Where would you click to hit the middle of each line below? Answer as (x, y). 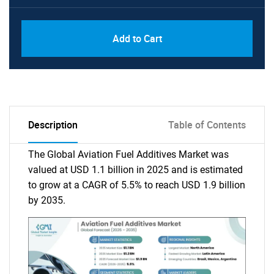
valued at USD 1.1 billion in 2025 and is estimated (135, 170)
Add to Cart (137, 39)
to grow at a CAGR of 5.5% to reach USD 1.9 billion (137, 185)
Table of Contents (207, 125)
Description (53, 125)
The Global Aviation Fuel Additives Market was (128, 154)
